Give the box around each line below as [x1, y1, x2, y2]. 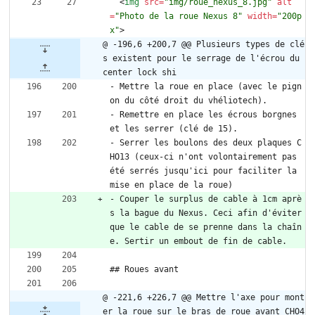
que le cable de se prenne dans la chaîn [110, 222, 302, 233]
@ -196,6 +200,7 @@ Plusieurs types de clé [103, 39, 304, 50]
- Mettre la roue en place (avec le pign [110, 82, 302, 92]
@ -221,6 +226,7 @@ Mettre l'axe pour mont [103, 292, 304, 303]
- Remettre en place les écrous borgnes [110, 110, 297, 120]
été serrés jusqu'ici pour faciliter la [110, 166, 297, 176]
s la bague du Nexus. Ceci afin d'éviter [110, 208, 302, 219]
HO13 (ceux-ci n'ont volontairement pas [110, 152, 297, 162]
